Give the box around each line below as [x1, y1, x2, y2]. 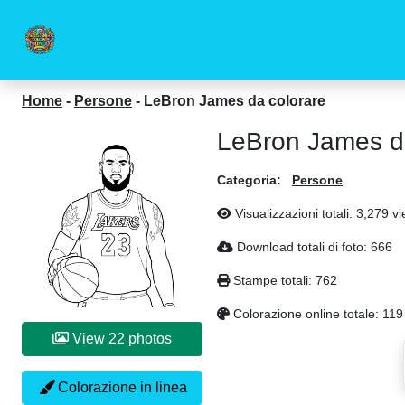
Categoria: [217, 173, 281, 187]
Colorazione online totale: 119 [230, 306, 403, 321]
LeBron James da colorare [144, 93, 325, 108]
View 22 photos [128, 331, 172, 346]
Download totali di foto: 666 [233, 240, 392, 254]
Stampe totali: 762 [230, 273, 337, 287]
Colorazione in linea [53, 380, 187, 395]
